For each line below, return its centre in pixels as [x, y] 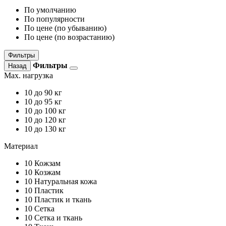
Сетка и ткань [58, 218]
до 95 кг [48, 102]
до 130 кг [50, 129]
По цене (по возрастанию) [69, 37]
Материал [21, 146]
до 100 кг [50, 111]
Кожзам [47, 163]
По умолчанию [50, 10]
